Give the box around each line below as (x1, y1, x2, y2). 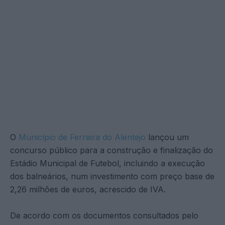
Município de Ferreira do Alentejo (19, 132, 146, 142)
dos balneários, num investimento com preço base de (10, 171, 214, 181)
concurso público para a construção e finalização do (10, 145, 213, 155)
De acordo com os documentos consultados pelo (10, 210, 198, 220)
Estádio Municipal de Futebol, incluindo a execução (10, 158, 205, 168)
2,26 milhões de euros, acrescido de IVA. (10, 184, 166, 194)
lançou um (146, 132, 189, 142)
